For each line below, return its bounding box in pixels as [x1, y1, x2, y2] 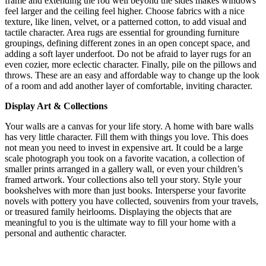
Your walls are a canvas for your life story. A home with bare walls [5, 121, 254, 131]
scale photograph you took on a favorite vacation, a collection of [5, 153, 245, 163]
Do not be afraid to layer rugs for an [115, 48, 251, 59]
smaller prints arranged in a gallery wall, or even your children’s [5, 163, 243, 174]
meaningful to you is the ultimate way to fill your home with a [5, 217, 236, 227]
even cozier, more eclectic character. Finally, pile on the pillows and [5, 59, 256, 69]
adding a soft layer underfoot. [5, 48, 115, 59]
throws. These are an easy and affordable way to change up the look [5, 69, 259, 80]
